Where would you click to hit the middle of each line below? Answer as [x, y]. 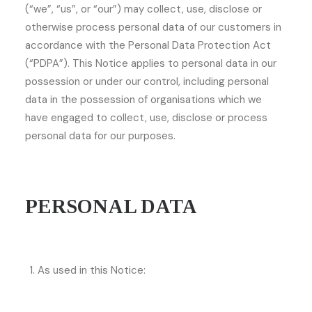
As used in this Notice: [92, 270]
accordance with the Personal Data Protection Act [148, 45]
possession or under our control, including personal [147, 81]
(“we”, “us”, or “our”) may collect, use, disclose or [143, 9]
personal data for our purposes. [100, 136]
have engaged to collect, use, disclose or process [146, 118]
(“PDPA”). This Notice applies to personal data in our [151, 63]
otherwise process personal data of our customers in [153, 27]
